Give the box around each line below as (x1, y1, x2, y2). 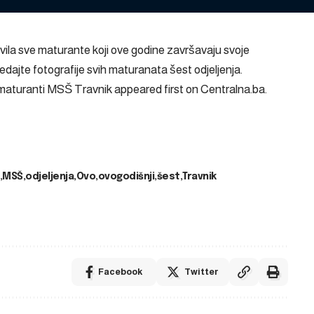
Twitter (184, 266, 219, 277)
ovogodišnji (97, 171, 154, 182)
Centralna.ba (200, 82, 265, 96)
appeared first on (112, 82, 200, 96)
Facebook (97, 266, 142, 277)
